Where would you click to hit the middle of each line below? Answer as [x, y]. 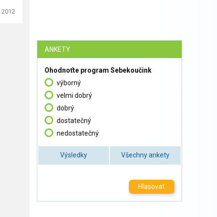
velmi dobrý [74, 95]
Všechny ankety [145, 155]
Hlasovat [152, 187]
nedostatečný [78, 133]
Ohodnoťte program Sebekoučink [98, 70]
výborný [69, 83]
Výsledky [74, 155]
